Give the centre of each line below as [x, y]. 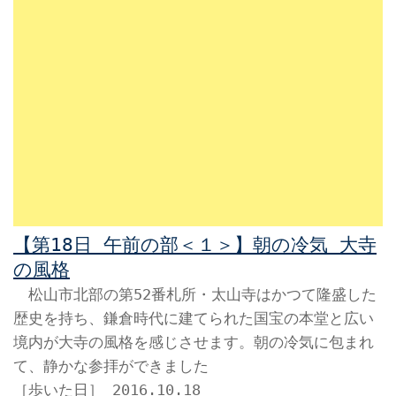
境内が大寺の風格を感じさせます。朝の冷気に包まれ [194, 342]
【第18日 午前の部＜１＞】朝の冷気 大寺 [195, 245]
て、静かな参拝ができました [111, 366]
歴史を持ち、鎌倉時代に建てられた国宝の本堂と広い [194, 318]
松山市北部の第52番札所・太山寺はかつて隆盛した [195, 294]
